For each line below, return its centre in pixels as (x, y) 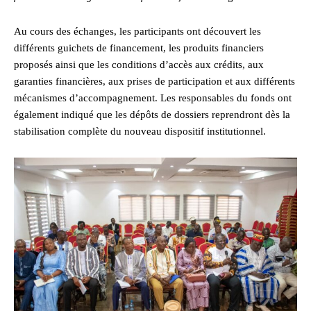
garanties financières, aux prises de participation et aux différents (154, 82)
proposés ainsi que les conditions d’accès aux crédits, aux (139, 65)
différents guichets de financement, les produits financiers (139, 48)
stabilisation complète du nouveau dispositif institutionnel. (140, 132)
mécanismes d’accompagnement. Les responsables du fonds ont (153, 98)
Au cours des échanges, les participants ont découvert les (137, 32)
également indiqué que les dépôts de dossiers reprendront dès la (152, 115)
